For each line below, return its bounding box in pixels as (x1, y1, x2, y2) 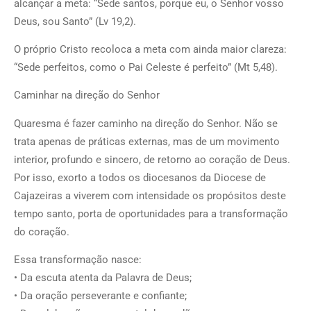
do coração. (14, 225, 69, 238)
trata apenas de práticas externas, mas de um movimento (14, 135, 280, 148)
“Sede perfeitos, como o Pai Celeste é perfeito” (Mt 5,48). (14, 61, 278, 74)
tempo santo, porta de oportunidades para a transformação (14, 207, 288, 220)
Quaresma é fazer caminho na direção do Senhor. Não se (14, 117, 278, 130)
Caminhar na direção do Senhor (14, 89, 160, 102)
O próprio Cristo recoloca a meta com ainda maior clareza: (14, 43, 287, 56)
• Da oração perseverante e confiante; (14, 289, 187, 303)
